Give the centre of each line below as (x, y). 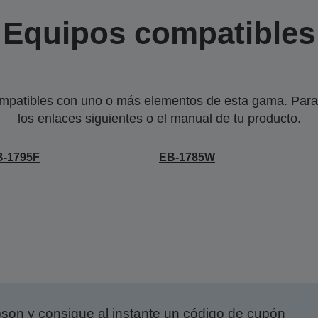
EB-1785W (187, 157)
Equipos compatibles (159, 33)
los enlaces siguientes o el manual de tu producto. (159, 119)
